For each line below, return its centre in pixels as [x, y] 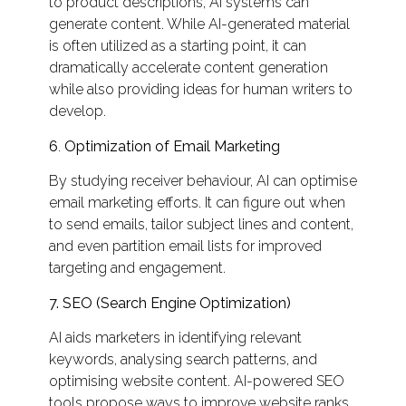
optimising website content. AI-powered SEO [196, 381]
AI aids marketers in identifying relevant [175, 338]
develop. [77, 111]
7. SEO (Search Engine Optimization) [169, 303]
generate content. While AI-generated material [199, 24]
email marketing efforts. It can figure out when [197, 203]
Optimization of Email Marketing [172, 146]
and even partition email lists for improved [185, 246]
